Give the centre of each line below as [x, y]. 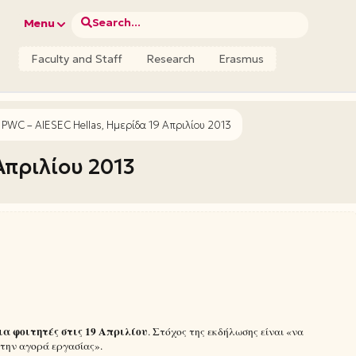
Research [171, 59]
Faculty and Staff [77, 59]
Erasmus [242, 59]
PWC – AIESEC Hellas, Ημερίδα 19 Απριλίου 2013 [116, 125]
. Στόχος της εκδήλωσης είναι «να [226, 331]
